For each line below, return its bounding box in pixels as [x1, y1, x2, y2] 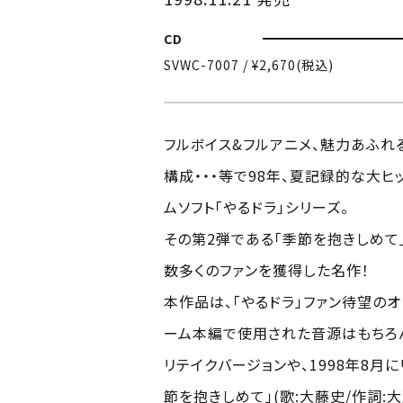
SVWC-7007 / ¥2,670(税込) [164, 55, 334, 74]
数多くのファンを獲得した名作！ [164, 258, 370, 281]
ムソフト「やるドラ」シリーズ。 [164, 195, 349, 218]
